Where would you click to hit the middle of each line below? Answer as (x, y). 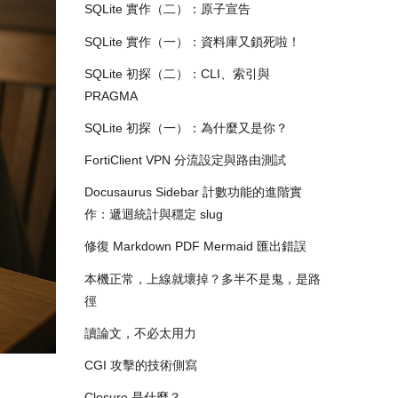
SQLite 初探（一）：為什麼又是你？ (186, 127)
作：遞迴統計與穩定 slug (153, 215)
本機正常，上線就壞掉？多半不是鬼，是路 (202, 279)
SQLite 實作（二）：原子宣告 (167, 9)
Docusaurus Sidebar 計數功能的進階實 (193, 192)
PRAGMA (111, 96)
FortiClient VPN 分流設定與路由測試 (185, 160)
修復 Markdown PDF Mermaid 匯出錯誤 (195, 247)
